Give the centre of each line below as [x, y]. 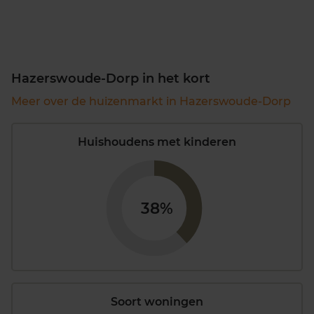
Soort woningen [157, 302]
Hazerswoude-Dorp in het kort [111, 78]
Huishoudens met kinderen [157, 142]
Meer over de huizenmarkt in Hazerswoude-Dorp [151, 101]
